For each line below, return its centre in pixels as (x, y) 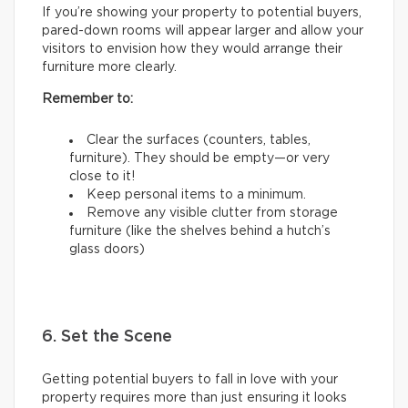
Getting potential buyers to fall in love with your (190, 379)
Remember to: (87, 99)
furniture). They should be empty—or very (199, 158)
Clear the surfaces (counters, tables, (199, 140)
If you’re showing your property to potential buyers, (202, 12)
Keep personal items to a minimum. (196, 194)
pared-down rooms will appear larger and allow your (203, 31)
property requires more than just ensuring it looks (194, 398)
